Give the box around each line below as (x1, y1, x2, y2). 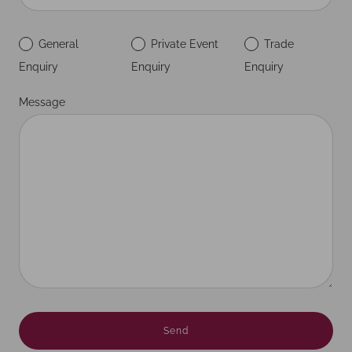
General (38, 38, 79, 51)
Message (19, 96, 65, 109)
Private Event (151, 38, 219, 51)
